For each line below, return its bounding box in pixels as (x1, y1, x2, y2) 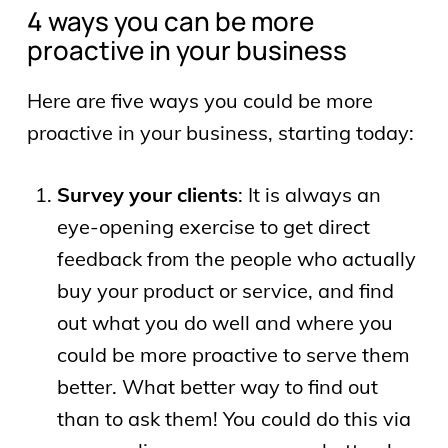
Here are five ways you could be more (26, 87, 373, 113)
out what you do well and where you (56, 309, 393, 335)
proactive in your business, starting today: (26, 119, 414, 145)
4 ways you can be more (26, 2, 314, 39)
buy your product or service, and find (56, 277, 394, 303)
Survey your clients (56, 181, 238, 207)
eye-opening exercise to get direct (56, 213, 370, 239)
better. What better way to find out (56, 373, 378, 399)
